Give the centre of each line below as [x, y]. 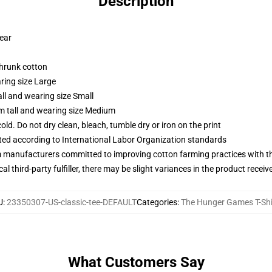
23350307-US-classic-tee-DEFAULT [72, 202]
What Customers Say [136, 262]
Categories [157, 202]
